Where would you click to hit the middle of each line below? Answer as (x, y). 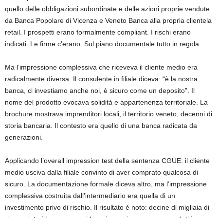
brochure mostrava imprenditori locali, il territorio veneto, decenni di (109, 114)
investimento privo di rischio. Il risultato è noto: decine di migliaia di (107, 207)
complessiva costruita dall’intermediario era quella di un (90, 195)
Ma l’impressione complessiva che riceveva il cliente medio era (101, 67)
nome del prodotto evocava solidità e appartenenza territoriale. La (106, 102)
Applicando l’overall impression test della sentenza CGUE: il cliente (107, 160)
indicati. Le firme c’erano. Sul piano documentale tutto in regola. (103, 44)
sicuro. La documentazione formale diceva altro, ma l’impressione (106, 184)
